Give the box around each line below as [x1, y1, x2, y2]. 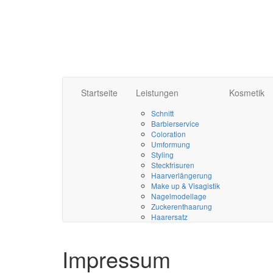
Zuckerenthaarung [151, 201, 212, 211]
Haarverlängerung [151, 170, 212, 180]
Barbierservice [151, 118, 199, 129]
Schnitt [151, 108, 174, 118]
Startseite [81, 87, 118, 99]
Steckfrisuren [151, 160, 194, 170]
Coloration [151, 129, 186, 139]
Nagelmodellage [151, 191, 207, 201]
